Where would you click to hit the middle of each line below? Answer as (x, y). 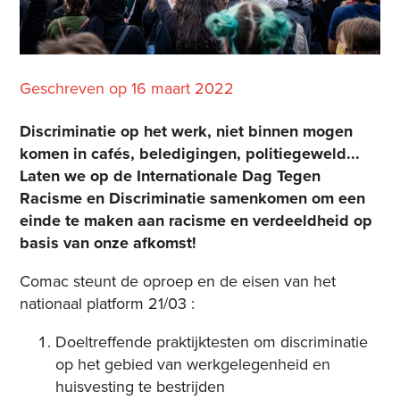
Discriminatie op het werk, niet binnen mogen (187, 132)
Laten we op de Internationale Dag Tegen (171, 176)
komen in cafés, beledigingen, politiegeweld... (190, 154)
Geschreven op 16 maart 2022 (127, 89)
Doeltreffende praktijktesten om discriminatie (212, 342)
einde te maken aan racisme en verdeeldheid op (196, 221)
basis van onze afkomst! (108, 243)
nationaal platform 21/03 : (108, 304)
